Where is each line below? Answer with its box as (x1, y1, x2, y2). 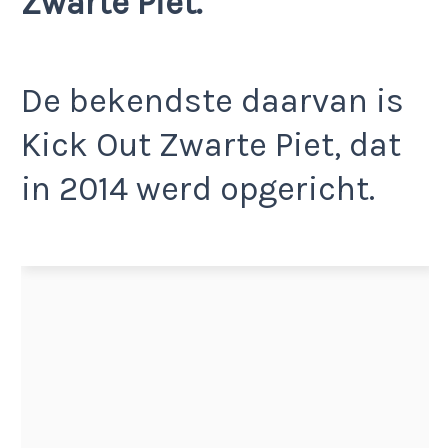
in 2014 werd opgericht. (21, 169, 375, 210)
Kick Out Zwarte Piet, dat (21, 125, 401, 166)
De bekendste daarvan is (21, 81, 404, 122)
